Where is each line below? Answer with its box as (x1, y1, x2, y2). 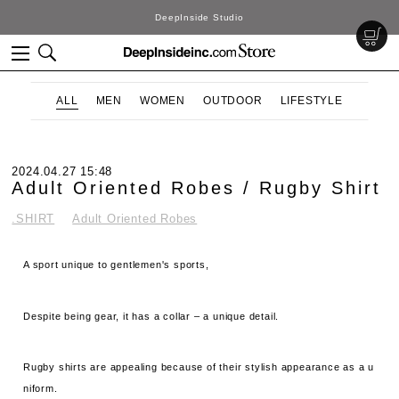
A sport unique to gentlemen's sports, (23, 259, 209, 270)
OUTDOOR (203, 94, 263, 107)
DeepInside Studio (155, 12, 244, 22)
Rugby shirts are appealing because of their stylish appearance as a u (23, 362, 375, 373)
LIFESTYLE (280, 94, 343, 107)
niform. (23, 383, 58, 395)
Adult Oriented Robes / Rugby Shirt (12, 178, 382, 198)
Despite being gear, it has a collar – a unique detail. (23, 310, 280, 322)
